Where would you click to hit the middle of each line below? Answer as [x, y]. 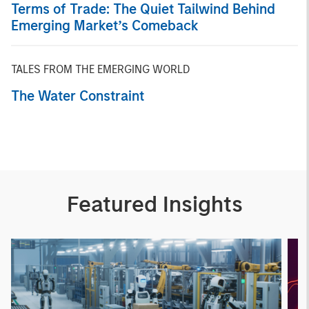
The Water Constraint [78, 96]
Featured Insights [154, 204]
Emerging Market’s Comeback [105, 25]
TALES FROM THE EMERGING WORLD [101, 69]
